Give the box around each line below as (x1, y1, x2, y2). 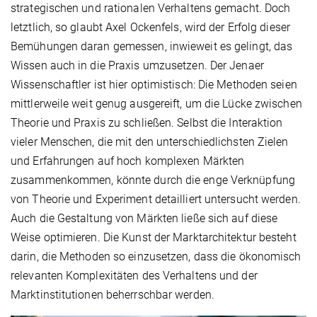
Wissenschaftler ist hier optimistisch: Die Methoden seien (11, 78, 297, 92)
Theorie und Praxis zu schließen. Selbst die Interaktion (11, 116, 283, 130)
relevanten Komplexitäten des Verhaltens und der (11, 269, 258, 283)
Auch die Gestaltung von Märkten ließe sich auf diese (11, 212, 278, 226)
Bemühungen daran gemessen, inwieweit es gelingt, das (11, 40, 293, 54)
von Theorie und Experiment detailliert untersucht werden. (11, 192, 301, 207)
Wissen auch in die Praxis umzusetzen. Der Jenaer (11, 59, 264, 73)
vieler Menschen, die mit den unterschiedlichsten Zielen (11, 135, 289, 149)
